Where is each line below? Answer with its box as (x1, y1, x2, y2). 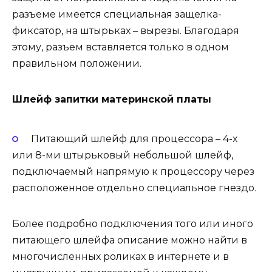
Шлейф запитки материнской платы (12, 93, 211, 105)
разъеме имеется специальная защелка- (12, 8, 222, 20)
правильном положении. (12, 57, 141, 69)
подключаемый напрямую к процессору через (12, 166, 254, 178)
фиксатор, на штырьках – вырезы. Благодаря (12, 24, 239, 36)
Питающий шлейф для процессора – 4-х (30, 133, 237, 145)
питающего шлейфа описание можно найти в (12, 234, 247, 246)
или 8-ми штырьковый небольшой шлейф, (12, 149, 233, 161)
